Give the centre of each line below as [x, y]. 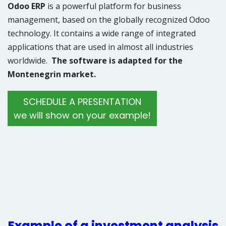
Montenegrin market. [52, 74]
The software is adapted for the [117, 61]
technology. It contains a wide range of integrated [102, 33]
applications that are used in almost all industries [100, 47]
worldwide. [30, 61]
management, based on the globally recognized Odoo [109, 20]
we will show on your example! [82, 115]
